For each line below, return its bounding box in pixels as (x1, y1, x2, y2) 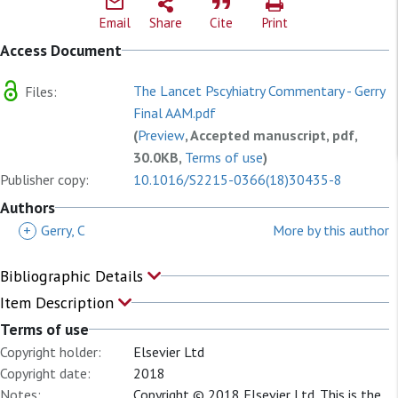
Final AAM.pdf (133, 104, 216, 122)
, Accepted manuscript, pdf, (185, 126, 357, 144)
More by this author (273, 221, 389, 239)
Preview (138, 126, 185, 144)
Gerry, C (41, 221, 85, 239)
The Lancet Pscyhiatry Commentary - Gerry (133, 82, 385, 99)
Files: (21, 82, 57, 100)
